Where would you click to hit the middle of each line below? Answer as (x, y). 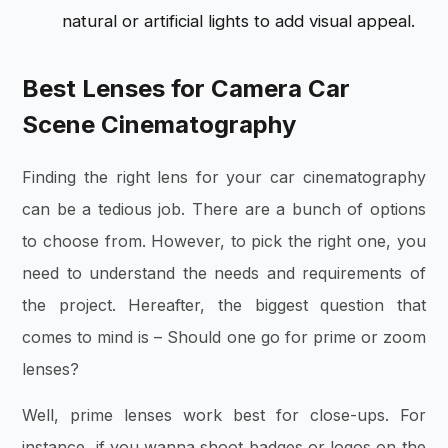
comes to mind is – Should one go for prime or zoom (224, 336)
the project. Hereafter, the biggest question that (224, 304)
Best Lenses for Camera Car (186, 88)
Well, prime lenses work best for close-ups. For (224, 414)
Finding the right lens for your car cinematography (224, 176)
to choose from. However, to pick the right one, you (224, 240)
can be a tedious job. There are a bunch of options (224, 208)
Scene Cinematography (159, 124)
